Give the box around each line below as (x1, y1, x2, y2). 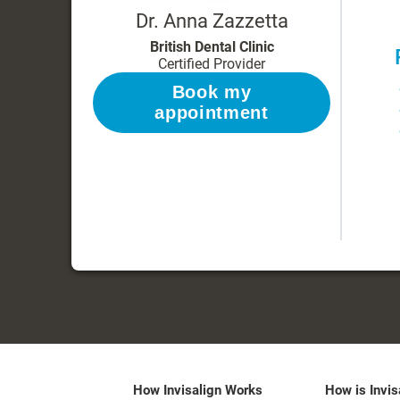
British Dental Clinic (149, 38, 274, 56)
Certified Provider (158, 55, 265, 73)
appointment (154, 103, 269, 123)
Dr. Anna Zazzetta (135, 9, 288, 33)
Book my (171, 82, 252, 103)
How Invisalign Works (133, 382, 263, 398)
